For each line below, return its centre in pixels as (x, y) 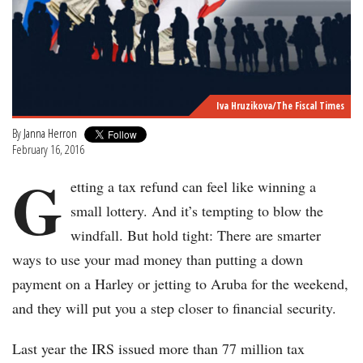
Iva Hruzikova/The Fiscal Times (280, 106)
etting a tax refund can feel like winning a (193, 187)
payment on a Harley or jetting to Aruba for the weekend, (180, 284)
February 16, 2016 (48, 149)
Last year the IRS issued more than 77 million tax (158, 349)
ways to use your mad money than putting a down (158, 260)
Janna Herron (50, 133)
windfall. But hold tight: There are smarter (196, 235)
